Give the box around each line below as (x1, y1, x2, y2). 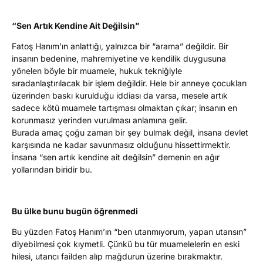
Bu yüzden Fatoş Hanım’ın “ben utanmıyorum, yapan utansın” (12, 227, 247, 237)
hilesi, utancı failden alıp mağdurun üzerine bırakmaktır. (12, 251, 222, 262)
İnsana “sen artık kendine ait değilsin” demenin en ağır (12, 152, 220, 163)
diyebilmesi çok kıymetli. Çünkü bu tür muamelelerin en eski (12, 239, 240, 249)
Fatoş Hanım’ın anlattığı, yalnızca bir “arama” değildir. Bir (12, 41, 228, 52)
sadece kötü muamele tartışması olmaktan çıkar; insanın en (12, 103, 237, 113)
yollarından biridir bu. (12, 164, 92, 175)
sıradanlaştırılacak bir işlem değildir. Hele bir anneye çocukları (12, 78, 247, 89)
